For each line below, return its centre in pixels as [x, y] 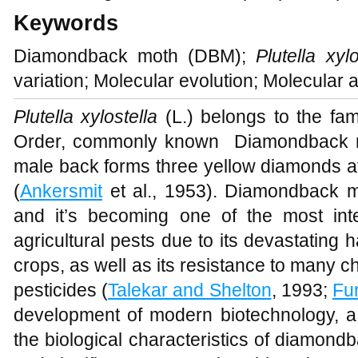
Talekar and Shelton [190, 290]
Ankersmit [61, 191]
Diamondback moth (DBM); [135, 56]
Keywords [66, 23]
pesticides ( [61, 290]
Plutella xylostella [86, 117]
